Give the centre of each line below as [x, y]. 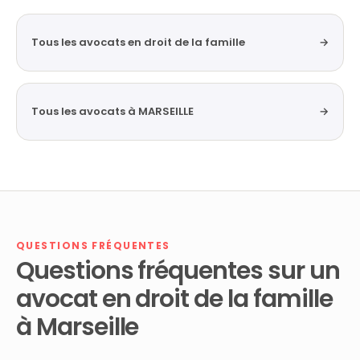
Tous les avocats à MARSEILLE [112, 111]
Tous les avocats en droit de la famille [138, 42]
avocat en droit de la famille [174, 299]
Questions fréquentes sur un [178, 271]
